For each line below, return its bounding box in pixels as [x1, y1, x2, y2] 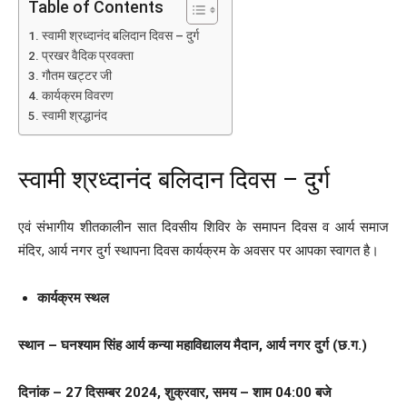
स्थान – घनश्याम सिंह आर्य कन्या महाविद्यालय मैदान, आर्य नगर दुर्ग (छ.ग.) [18, 337, 367, 354]
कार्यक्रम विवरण [41, 88, 114, 104]
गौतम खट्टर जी [41, 68, 112, 84]
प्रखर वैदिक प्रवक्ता [41, 48, 134, 64]
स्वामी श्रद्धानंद [41, 108, 107, 124]
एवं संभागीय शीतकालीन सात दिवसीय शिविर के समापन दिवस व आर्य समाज [18, 219, 389, 236]
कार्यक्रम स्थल [37, 290, 109, 307]
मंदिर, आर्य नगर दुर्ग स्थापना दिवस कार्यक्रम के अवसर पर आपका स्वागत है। [18, 243, 379, 260]
